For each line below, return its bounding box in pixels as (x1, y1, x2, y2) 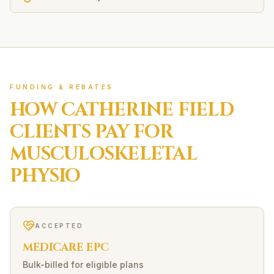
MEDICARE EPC (23, 240, 109, 255)
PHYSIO (10, 164, 81, 188)
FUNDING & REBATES (10, 83, 114, 91)
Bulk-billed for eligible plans (23, 259, 144, 270)
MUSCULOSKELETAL (10, 142, 197, 166)
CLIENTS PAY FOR (10, 120, 173, 144)
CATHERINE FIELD (61, 98, 234, 122)
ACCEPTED (35, 222, 83, 229)
